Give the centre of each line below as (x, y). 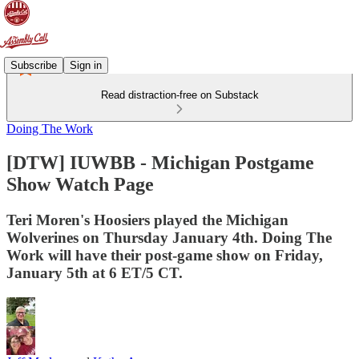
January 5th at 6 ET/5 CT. (95, 272)
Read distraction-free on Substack (179, 95)
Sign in (86, 65)
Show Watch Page (80, 184)
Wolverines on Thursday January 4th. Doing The (169, 237)
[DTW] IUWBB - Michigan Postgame (160, 162)
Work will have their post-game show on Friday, (165, 255)
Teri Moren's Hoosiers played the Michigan (147, 220)
